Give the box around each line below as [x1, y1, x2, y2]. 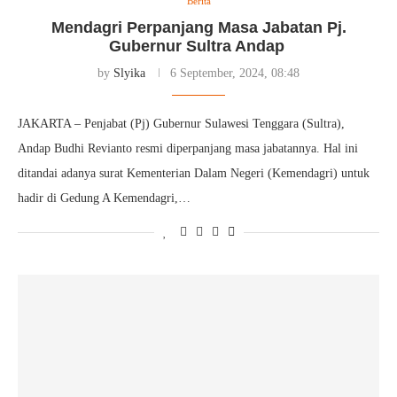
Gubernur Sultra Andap [108, 37, 289, 55]
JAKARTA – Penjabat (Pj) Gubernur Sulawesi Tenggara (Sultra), [18, 117, 345, 130]
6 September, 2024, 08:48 [170, 66, 300, 80]
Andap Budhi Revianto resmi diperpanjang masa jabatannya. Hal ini [18, 142, 358, 155]
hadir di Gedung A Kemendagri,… [18, 191, 191, 205]
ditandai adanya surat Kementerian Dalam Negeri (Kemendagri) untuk [18, 167, 370, 180]
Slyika [113, 66, 145, 80]
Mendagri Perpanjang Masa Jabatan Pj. [51, 19, 346, 36]
